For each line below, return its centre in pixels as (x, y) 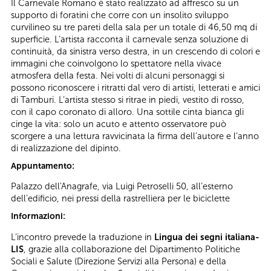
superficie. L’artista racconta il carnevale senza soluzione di (129, 39)
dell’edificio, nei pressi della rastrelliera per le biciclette (120, 199)
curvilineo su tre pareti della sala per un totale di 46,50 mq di (134, 27)
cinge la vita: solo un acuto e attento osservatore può (119, 124)
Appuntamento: (44, 166)
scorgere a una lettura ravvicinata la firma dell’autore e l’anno (135, 136)
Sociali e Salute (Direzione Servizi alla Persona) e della (119, 261)
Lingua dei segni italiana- (207, 237)
